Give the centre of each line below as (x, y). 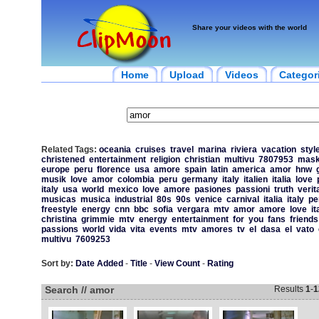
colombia (136, 179)
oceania (115, 150)
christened (63, 159)
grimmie (98, 219)
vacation (278, 150)
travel (182, 150)
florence (113, 169)
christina (59, 219)
